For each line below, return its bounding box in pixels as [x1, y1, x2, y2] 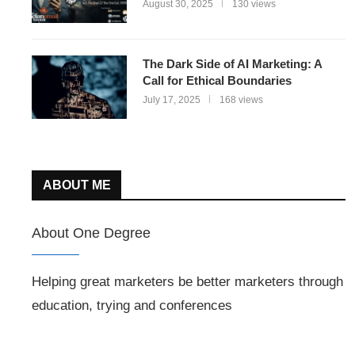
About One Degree [32, 225, 151, 241]
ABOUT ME [43, 178, 111, 192]
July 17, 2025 [143, 94, 200, 105]
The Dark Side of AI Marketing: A [143, 57, 322, 71]
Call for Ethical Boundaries [143, 74, 292, 87]
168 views [219, 94, 263, 105]
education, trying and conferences [32, 298, 232, 313]
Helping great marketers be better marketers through [32, 274, 343, 289]
